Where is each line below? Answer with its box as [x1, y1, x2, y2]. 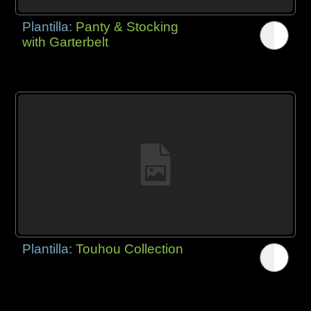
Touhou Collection [76, 242, 184, 257]
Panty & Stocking [76, 19, 179, 34]
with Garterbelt [22, 34, 109, 49]
